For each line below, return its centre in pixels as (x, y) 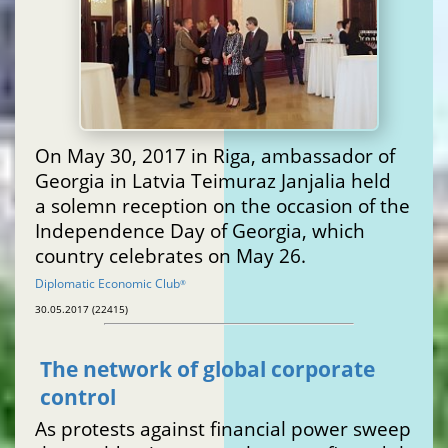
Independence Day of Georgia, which (200, 230)
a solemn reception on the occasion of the (222, 205)
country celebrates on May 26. (170, 255)
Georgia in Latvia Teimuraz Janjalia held (213, 180)
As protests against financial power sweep (223, 429)
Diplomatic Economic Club (107, 283)
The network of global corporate (207, 369)
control (78, 397)
